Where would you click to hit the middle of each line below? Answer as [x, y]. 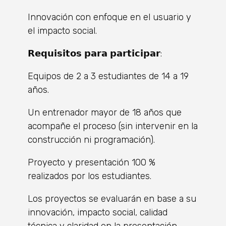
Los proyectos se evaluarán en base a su [112, 199]
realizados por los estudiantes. [90, 176]
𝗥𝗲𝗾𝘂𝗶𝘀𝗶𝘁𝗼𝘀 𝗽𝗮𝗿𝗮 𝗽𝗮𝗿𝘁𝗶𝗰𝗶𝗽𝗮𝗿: [95, 53]
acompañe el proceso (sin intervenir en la [113, 126]
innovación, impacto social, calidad [98, 212]
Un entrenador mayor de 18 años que [105, 112]
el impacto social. [62, 31]
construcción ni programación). [91, 139]
